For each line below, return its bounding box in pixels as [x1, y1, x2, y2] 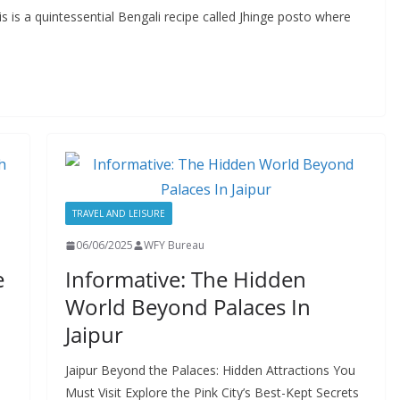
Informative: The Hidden [64, 264, 306, 294]
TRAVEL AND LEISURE [71, 207, 165, 220]
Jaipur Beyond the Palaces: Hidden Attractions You [64, 362, 355, 379]
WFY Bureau [143, 237, 204, 253]
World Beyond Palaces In [64, 292, 311, 321]
